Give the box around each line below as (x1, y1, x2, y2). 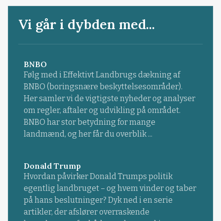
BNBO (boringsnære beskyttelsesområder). (23, 82, 183, 92)
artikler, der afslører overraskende (23, 207, 149, 217)
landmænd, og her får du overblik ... (23, 129, 152, 139)
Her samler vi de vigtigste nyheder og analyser (23, 94, 195, 104)
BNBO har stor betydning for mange (23, 117, 155, 127)
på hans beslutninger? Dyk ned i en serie (23, 195, 173, 205)
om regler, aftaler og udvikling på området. (23, 106, 181, 115)
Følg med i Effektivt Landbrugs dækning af (23, 70, 180, 80)
